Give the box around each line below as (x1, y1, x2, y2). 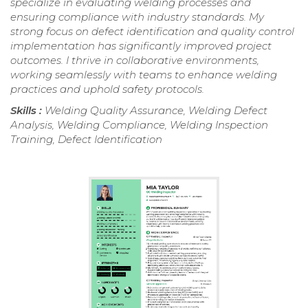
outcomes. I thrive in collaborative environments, (10, 53, 259, 67)
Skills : (10, 103, 45, 117)
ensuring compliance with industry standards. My (10, 10, 264, 23)
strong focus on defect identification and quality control (10, 24, 294, 38)
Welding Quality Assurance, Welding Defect (45, 103, 267, 117)
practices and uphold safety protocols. (10, 82, 204, 96)
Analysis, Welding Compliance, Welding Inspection (10, 118, 268, 131)
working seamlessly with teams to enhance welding (10, 67, 277, 81)
